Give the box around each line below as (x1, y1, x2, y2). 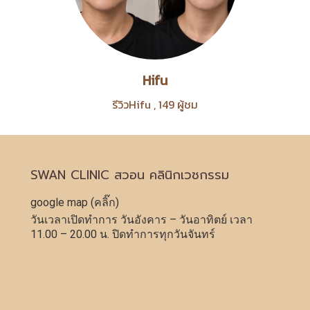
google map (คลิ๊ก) (30, 196, 119, 209)
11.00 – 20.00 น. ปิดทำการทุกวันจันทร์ (30, 228, 215, 241)
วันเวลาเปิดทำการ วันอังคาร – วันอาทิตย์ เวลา (30, 213, 253, 226)
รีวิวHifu (112, 96, 151, 113)
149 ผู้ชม (158, 96, 198, 113)
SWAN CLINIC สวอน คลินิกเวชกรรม (30, 165, 229, 185)
